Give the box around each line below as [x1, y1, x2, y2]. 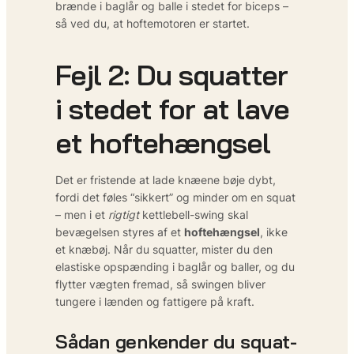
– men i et [55, 207, 108, 221]
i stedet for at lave [55, 90, 289, 126]
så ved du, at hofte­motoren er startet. [55, 16, 250, 30]
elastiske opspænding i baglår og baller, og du [55, 259, 295, 273]
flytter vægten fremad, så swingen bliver [55, 277, 265, 291]
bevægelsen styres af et [55, 224, 184, 239]
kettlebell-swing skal [139, 207, 248, 221]
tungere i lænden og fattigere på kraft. [55, 294, 254, 308]
